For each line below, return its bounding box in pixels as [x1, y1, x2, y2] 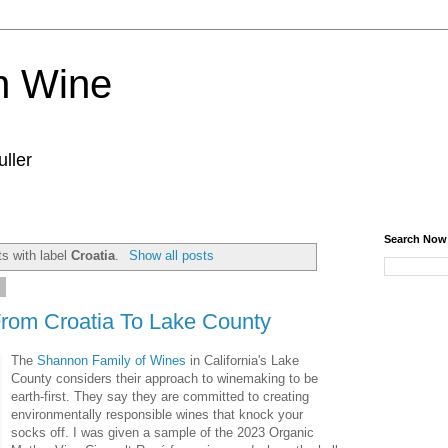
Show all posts [128, 247, 214, 263]
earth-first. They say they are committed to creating [11, 388, 310, 404]
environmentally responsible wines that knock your [11, 406, 304, 422]
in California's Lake [186, 352, 300, 368]
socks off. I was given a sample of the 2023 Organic [11, 424, 315, 440]
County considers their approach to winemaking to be [11, 370, 319, 386]
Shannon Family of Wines [37, 352, 187, 368]
